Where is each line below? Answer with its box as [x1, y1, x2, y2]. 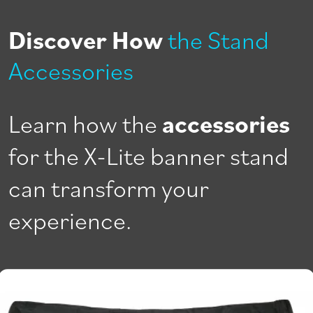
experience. [8, 203, 131, 235]
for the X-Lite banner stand [8, 138, 289, 170]
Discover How [8, 22, 163, 55]
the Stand [168, 22, 269, 54]
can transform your [8, 170, 209, 203]
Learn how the [8, 106, 162, 138]
